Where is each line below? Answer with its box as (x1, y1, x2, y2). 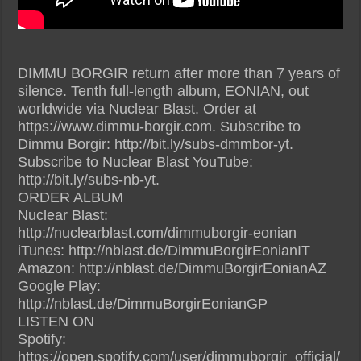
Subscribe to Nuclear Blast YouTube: (18, 153, 254, 170)
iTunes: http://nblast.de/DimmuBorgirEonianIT (18, 242, 311, 259)
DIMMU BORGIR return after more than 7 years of (18, 64, 341, 81)
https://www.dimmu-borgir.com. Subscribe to (18, 118, 301, 135)
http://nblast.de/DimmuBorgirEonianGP (18, 295, 268, 312)
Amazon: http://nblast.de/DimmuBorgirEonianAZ (18, 259, 327, 276)
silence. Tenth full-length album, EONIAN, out (18, 82, 309, 99)
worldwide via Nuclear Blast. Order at (18, 100, 257, 117)
